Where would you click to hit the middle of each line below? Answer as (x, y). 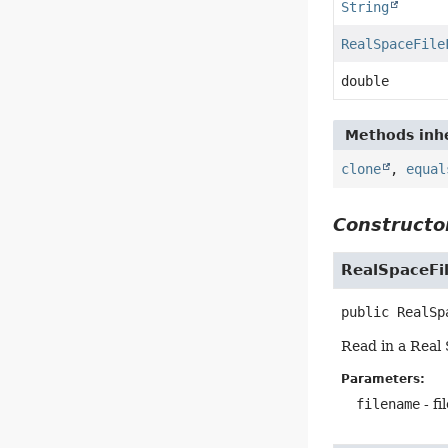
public (365, 311)
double (365, 80)
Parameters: (383, 378)
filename (388, 403)
